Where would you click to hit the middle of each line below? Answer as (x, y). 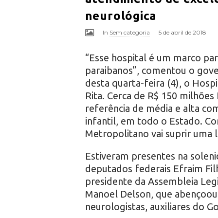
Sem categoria (129, 32)
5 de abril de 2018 (182, 32)
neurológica (121, 16)
